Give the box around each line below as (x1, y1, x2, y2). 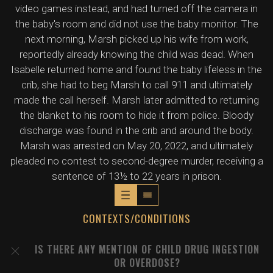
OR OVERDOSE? (114, 255, 180, 270)
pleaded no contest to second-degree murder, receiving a (10, 155, 263, 167)
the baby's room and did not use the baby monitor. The (15, 18, 258, 30)
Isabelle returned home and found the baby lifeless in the (11, 63, 262, 76)
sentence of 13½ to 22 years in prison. (51, 170, 222, 182)
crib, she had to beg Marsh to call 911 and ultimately (21, 79, 252, 91)
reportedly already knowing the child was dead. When (19, 48, 253, 60)
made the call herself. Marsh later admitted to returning (14, 94, 259, 106)
